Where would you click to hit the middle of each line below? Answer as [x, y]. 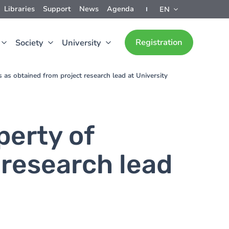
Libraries [19, 9]
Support [57, 9]
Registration [159, 42]
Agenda [120, 9]
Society [29, 43]
